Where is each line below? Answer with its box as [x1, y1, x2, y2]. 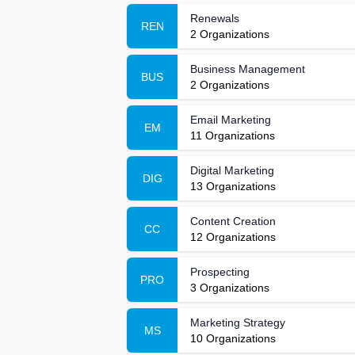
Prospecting [190, 265, 250, 278]
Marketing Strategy [190, 316, 285, 329]
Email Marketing [190, 113, 271, 126]
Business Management [190, 63, 305, 75]
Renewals [190, 12, 239, 25]
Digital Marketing [190, 164, 274, 177]
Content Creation [190, 215, 276, 227]
